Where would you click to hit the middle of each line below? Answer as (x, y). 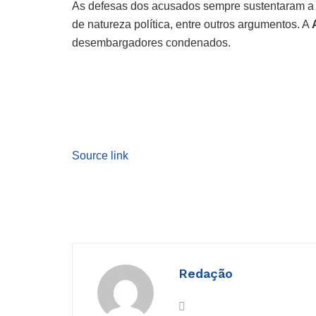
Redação (206, 273)
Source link (100, 155)
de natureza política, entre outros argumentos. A (192, 24)
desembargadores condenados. (151, 42)
